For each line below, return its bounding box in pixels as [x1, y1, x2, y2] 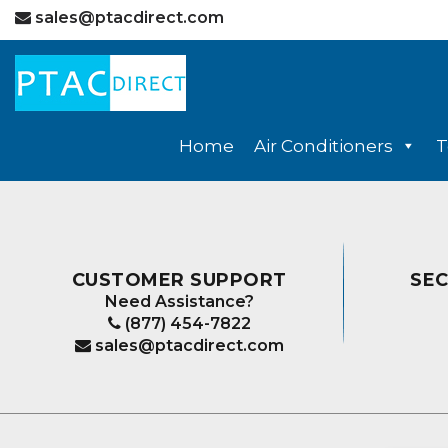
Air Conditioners [254, 136, 393, 156]
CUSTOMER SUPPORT [71, 269, 287, 291]
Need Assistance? [104, 292, 254, 311]
